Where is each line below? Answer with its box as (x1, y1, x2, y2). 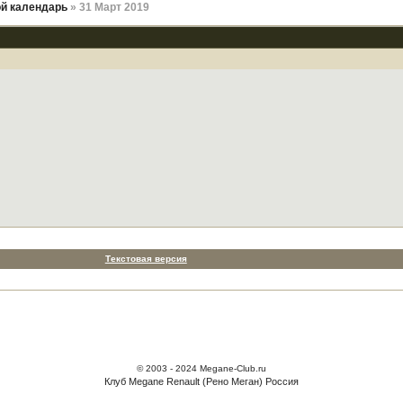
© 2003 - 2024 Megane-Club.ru (137, 363, 266, 373)
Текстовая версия (104, 254, 187, 264)
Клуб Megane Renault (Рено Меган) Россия (104, 376, 299, 387)
